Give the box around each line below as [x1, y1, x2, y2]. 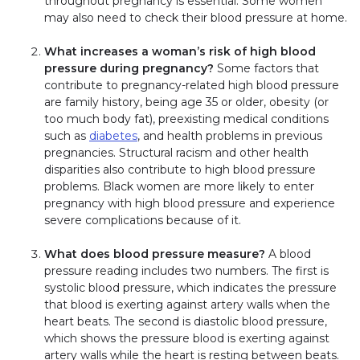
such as [44, 128, 89, 143]
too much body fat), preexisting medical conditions [44, 111, 329, 126]
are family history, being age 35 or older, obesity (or [44, 94, 329, 109]
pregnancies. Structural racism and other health [44, 145, 309, 160]
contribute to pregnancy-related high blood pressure [44, 77, 339, 92]
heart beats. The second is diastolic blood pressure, [44, 313, 327, 329]
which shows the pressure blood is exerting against [44, 330, 329, 346]
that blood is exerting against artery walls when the [44, 297, 330, 312]
